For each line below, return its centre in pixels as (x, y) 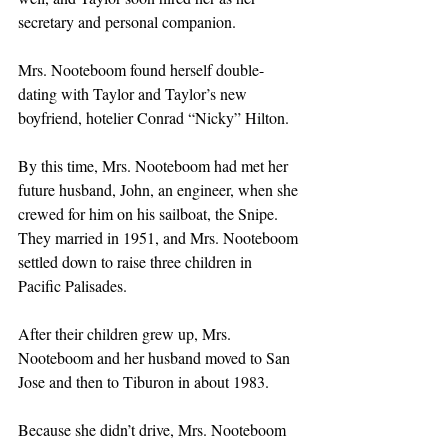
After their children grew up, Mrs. (126, 333)
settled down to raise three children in (137, 261)
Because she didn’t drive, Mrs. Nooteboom (154, 429)
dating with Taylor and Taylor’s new (134, 93)
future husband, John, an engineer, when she (160, 189)
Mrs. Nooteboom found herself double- (141, 69)
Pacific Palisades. (72, 285)
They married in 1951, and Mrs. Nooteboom (160, 237)
